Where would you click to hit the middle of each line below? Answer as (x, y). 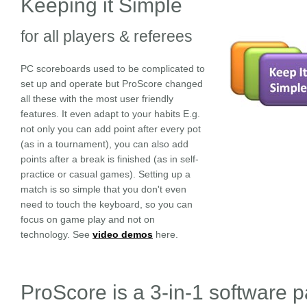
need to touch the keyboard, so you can (107, 204)
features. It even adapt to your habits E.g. (110, 114)
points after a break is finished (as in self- (110, 159)
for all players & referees (107, 36)
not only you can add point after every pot (111, 129)
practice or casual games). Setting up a (106, 174)
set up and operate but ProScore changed (112, 84)
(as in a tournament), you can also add (105, 144)
